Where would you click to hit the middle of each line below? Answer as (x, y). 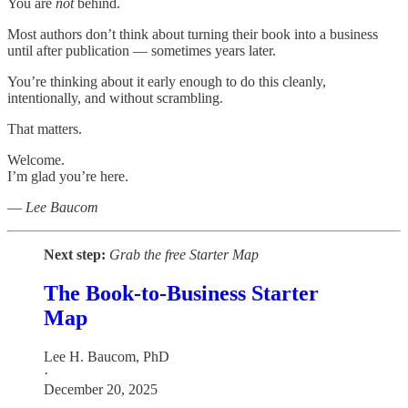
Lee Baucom (62, 208)
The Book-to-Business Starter (181, 294)
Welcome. (36, 160)
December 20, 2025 (101, 389)
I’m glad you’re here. (68, 177)
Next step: (75, 255)
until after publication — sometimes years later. (142, 51)
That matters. (45, 129)
